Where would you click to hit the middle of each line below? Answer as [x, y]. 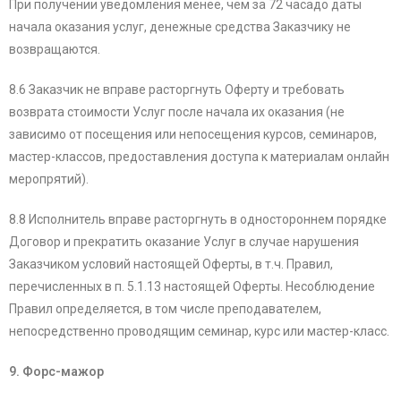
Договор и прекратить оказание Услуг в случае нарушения [184, 242]
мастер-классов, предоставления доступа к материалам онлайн [199, 157]
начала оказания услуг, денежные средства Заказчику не [180, 27]
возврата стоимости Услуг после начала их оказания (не [177, 112]
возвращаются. [55, 50]
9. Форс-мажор [56, 372]
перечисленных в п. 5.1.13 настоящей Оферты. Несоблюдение [192, 287]
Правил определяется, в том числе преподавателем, [165, 309]
